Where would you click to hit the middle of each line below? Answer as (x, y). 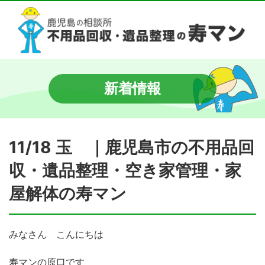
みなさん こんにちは (56, 234)
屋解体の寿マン (68, 193)
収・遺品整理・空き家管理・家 (125, 170)
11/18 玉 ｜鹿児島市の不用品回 (132, 147)
